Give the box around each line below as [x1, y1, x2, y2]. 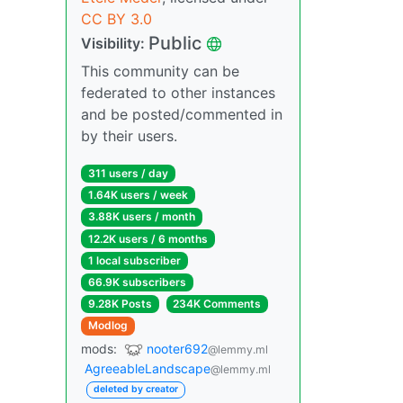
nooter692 [147, 340, 208, 356]
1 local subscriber [87, 253, 181, 267]
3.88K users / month [87, 210, 195, 224]
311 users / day [87, 166, 168, 180]
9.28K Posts [87, 297, 152, 311]
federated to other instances [81, 84, 275, 102]
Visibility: [81, 34, 148, 52]
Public [148, 32, 201, 54]
